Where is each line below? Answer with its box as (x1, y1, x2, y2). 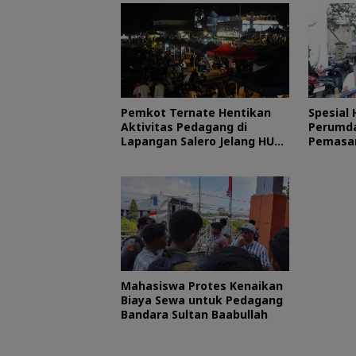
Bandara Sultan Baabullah (121, 306, 271, 322)
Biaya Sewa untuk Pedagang (121, 292, 283, 308)
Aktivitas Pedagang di (121, 118, 247, 134)
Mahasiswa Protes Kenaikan (121, 277, 283, 293)
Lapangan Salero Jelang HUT (121, 133, 282, 149)
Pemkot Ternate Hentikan (121, 104, 271, 120)
